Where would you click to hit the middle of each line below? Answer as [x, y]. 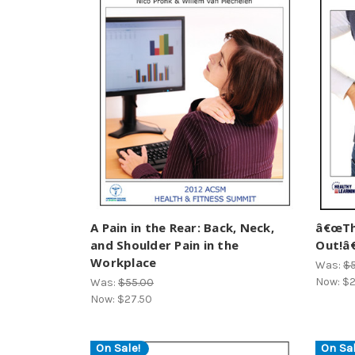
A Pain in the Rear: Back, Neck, [182, 227]
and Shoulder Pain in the [164, 244]
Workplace [124, 262]
